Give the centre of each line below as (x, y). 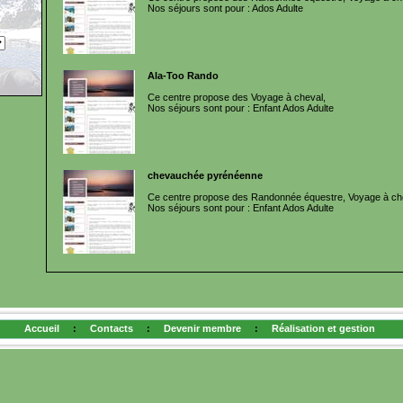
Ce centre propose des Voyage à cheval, (237, 97)
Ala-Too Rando (183, 76)
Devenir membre (202, 328)
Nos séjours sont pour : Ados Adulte (225, 8)
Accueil (41, 328)
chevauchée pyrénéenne (205, 175)
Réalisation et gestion (323, 328)
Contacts (111, 328)
